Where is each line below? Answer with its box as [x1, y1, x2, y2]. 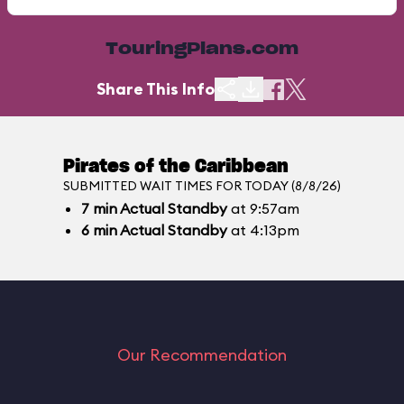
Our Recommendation [117, 344, 287, 365]
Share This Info [96, 78, 215, 99]
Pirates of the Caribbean [63, 158, 289, 176]
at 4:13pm [227, 221, 299, 239]
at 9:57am [227, 199, 299, 217]
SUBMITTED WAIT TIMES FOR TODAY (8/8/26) [63, 178, 341, 194]
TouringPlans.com [106, 41, 298, 58]
